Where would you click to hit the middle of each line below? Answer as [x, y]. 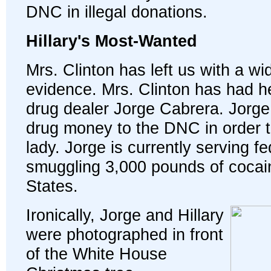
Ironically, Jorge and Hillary [125, 215]
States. [52, 186]
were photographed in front [125, 234]
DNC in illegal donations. [117, 12]
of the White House [96, 254]
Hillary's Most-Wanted [112, 41]
